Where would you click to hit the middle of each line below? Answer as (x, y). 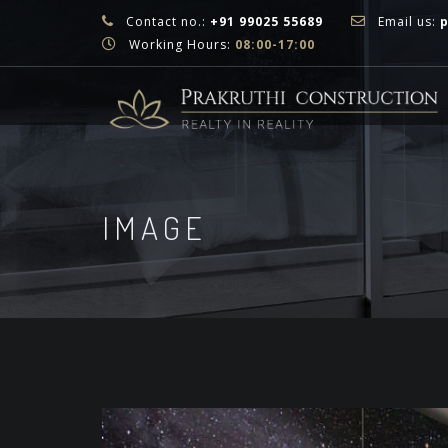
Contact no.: (166, 21)
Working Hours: (180, 44)
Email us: (407, 21)
